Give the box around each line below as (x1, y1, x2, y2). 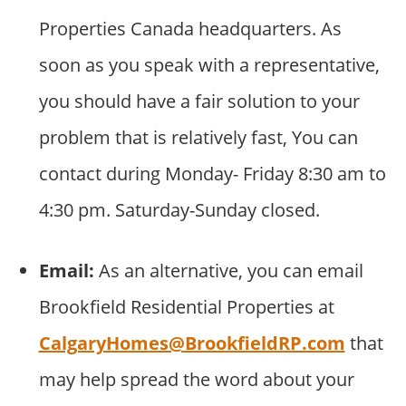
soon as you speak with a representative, (38, 53, 380, 78)
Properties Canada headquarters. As (38, 16, 342, 42)
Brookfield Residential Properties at (38, 295, 334, 320)
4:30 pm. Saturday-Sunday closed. (38, 198, 320, 223)
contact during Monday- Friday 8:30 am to (38, 161, 386, 187)
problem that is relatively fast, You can (38, 125, 358, 150)
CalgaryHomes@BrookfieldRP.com (38, 331, 345, 356)
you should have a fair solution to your (38, 89, 360, 114)
